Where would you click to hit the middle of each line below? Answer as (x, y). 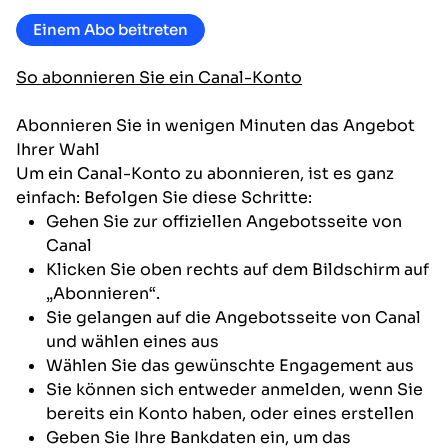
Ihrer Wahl (58, 149)
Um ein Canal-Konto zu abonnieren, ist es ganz (205, 173)
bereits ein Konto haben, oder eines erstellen (230, 413)
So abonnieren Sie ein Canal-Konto (159, 77)
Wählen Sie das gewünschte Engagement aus (230, 365)
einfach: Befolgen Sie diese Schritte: (164, 197)
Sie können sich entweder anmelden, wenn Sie (234, 389)
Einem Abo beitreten (110, 29)
